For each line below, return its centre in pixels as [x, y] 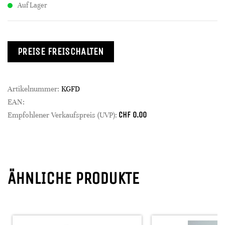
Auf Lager [32, 5]
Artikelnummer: [34, 89]
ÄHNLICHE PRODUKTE [73, 178]
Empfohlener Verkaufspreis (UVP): [62, 115]
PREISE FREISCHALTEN [61, 51]
